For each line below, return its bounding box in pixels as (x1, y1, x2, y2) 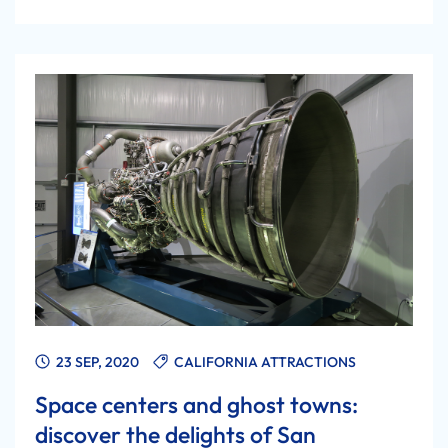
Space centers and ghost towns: (35, 390, 358, 420)
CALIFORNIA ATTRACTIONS (174, 353, 356, 372)
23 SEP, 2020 (53, 353, 139, 372)
